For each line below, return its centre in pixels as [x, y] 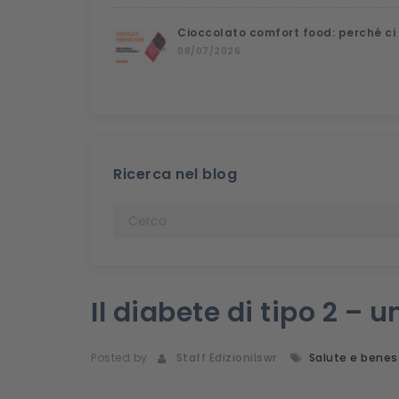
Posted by [119, 358]
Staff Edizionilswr [223, 358]
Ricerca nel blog [175, 174]
